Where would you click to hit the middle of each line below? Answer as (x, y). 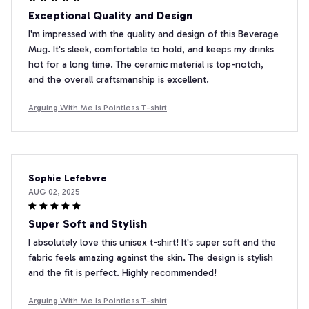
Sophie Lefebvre (68, 179)
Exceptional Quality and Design (110, 16)
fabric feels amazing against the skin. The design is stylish (151, 258)
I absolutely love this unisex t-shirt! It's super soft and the (152, 243)
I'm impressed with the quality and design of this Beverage (153, 34)
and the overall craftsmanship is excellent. (119, 80)
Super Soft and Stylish (88, 224)
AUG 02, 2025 (54, 192)
